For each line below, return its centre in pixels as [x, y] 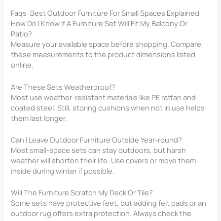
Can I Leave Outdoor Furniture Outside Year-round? [97, 139]
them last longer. [39, 118]
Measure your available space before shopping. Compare [106, 44]
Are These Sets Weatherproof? [63, 87]
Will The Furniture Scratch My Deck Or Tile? [82, 193]
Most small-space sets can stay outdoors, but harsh [99, 150]
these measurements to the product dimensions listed [103, 55]
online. [22, 65]
